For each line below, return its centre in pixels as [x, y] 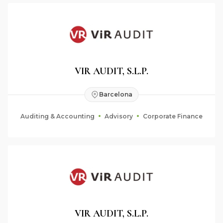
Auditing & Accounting [57, 116]
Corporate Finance [173, 116]
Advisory [119, 116]
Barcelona [115, 94]
